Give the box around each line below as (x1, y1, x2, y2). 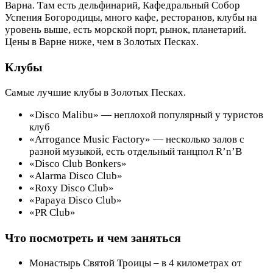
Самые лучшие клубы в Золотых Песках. (5, 86, 186, 98)
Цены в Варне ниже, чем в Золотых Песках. (5, 36, 199, 48)
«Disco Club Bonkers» (29, 157, 127, 169)
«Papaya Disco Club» (29, 194, 122, 206)
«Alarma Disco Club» (29, 169, 122, 182)
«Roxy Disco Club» (29, 182, 114, 194)
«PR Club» (29, 206, 76, 218)
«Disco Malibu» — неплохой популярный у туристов (29, 108, 263, 121)
